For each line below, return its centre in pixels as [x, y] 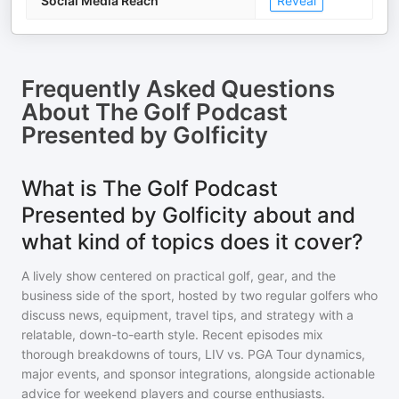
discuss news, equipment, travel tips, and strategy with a [187, 315]
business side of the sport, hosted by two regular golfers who [199, 295]
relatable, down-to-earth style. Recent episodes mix [172, 334]
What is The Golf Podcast [150, 188]
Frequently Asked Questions [178, 89]
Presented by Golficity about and [188, 215]
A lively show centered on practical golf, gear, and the [179, 276]
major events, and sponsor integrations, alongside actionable [198, 374]
